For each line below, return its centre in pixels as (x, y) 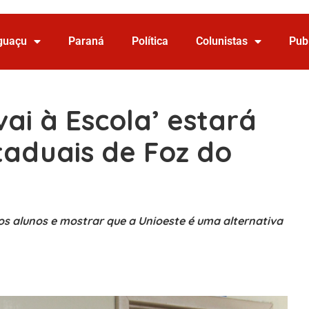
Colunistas (221, 41)
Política (150, 41)
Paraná (86, 41)
